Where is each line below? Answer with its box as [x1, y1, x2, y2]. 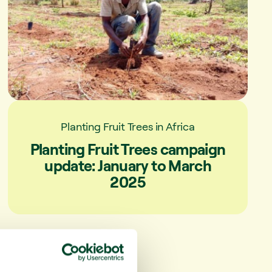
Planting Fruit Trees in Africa [61, 119, 195, 133]
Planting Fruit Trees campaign [30, 139, 226, 158]
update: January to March [44, 155, 212, 175]
